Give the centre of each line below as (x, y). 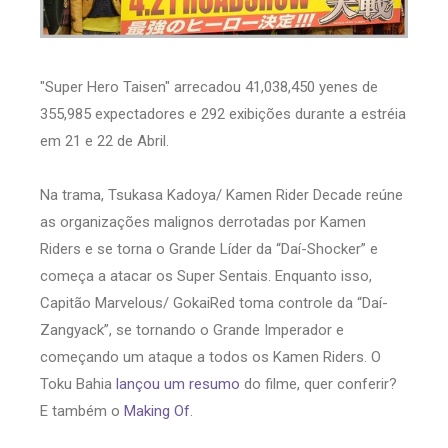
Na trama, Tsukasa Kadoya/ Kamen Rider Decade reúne (221, 194)
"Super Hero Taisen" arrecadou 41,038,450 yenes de (209, 86)
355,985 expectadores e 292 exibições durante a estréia (223, 113)
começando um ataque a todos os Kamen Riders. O (210, 356)
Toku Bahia (78, 383)
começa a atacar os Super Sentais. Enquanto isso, (206, 275)
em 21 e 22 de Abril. (104, 140)
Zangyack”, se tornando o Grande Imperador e (192, 329)
